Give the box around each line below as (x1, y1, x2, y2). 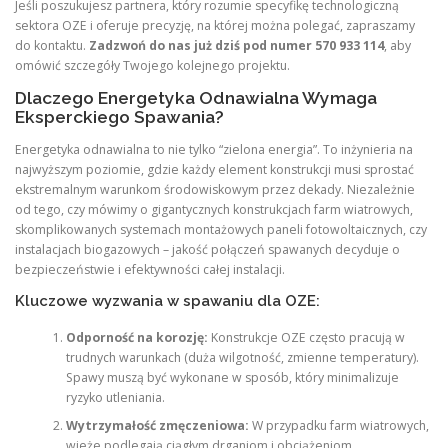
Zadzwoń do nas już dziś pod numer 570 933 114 (89, 36, 384, 54)
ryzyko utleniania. (65, 388, 165, 406)
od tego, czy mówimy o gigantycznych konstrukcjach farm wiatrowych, (15, 201, 413, 219)
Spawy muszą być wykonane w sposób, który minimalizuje (65, 368, 399, 386)
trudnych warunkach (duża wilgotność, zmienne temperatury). (65, 348, 419, 366)
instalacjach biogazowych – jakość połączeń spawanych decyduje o (15, 241, 400, 259)
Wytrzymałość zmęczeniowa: (65, 416, 249, 434)
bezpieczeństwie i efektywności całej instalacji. (15, 261, 285, 279)
